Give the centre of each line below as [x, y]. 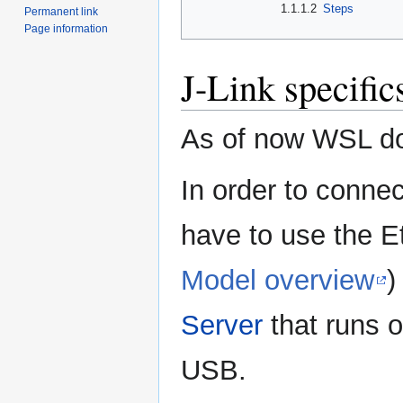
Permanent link [62, 12]
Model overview [278, 280]
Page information [67, 29]
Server [226, 325]
